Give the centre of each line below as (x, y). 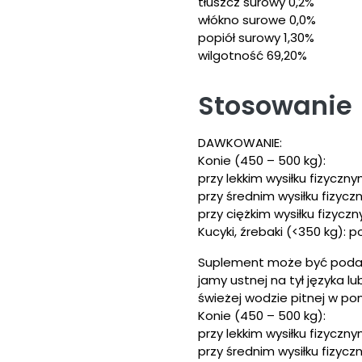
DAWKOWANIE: (240, 143)
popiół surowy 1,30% (256, 38)
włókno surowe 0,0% (257, 20)
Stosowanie (275, 105)
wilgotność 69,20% (253, 55)
